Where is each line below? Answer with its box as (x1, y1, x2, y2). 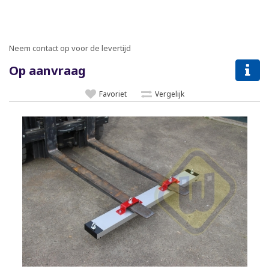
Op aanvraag (9, 61, 86, 79)
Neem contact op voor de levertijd (9, 42, 131, 53)
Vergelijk (154, 88, 184, 99)
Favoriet (98, 88, 127, 99)
